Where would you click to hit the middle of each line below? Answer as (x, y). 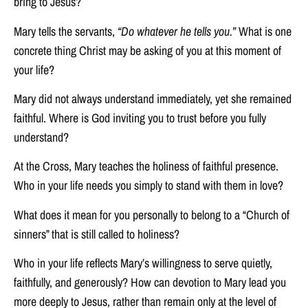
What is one (264, 31)
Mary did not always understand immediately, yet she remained (153, 98)
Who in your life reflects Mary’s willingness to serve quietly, (143, 263)
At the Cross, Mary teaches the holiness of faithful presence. (146, 166)
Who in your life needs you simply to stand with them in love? (148, 186)
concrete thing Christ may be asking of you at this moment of (147, 50)
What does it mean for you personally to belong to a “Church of (152, 214)
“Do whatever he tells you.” (177, 31)
